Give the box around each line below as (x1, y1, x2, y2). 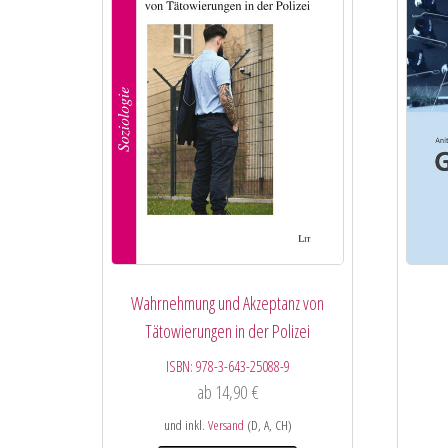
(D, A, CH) (243, 416, 292, 435)
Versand (207, 416, 244, 435)
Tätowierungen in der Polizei (145, 319, 311, 344)
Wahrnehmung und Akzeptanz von (131, 291, 325, 316)
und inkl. (163, 416, 208, 435)
